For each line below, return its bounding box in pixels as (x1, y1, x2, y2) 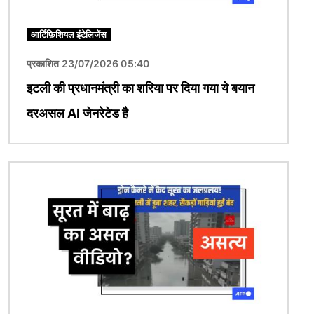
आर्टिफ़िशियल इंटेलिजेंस (31, 29, 107, 41)
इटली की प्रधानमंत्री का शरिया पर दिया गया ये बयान (27, 81, 254, 96)
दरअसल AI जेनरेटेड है (27, 106, 128, 121)
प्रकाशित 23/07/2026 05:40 (27, 57, 149, 70)
